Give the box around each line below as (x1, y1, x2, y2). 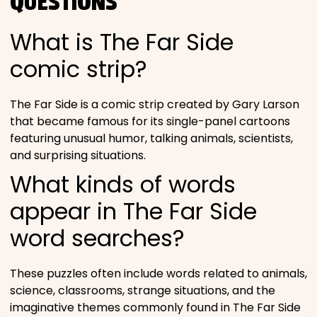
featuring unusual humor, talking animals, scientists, (10, 130, 293, 147)
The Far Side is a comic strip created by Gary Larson (10, 96, 299, 113)
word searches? (10, 221, 185, 254)
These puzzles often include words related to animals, (10, 265, 307, 282)
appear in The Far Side (10, 195, 257, 227)
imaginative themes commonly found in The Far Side (10, 299, 301, 316)
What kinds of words (10, 168, 236, 200)
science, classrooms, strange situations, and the (10, 282, 275, 299)
